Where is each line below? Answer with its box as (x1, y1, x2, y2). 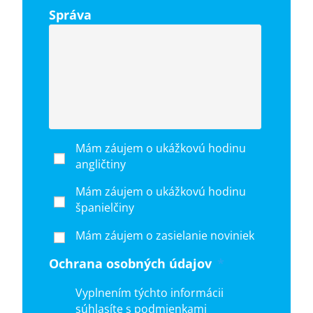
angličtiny (75, 156, 126, 172)
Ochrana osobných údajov (49, 254, 212, 272)
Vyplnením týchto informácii (75, 284, 224, 300)
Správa (49, 6, 92, 23)
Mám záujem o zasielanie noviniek (75, 227, 255, 243)
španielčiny (75, 199, 135, 215)
